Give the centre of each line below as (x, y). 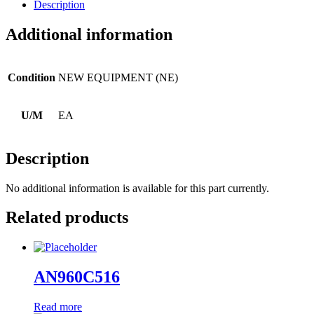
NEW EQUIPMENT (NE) (118, 77)
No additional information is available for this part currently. (137, 188)
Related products (67, 218)
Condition (32, 77)
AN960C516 (77, 277)
